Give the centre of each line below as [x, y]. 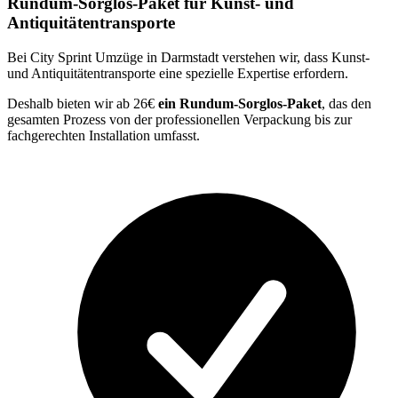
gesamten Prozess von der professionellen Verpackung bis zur [179, 119]
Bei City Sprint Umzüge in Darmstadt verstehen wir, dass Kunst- [188, 57]
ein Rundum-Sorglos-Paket [240, 103]
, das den [346, 103]
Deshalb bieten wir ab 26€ [83, 103]
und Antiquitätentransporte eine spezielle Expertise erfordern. [178, 73]
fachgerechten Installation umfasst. [103, 135]
